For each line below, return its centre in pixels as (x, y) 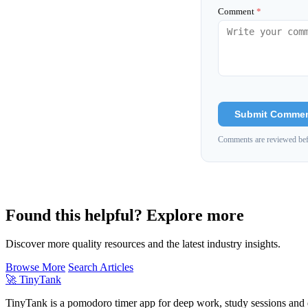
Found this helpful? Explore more (125, 215)
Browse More (35, 267)
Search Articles (101, 267)
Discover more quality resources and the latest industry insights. (143, 244)
